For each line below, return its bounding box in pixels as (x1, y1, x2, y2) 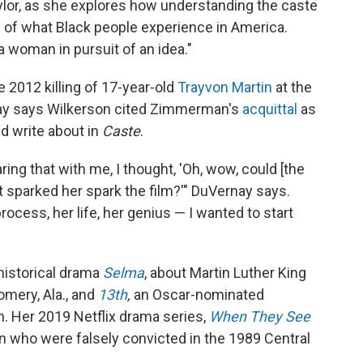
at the (275, 79, 312, 96)
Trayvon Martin (177, 79, 275, 96)
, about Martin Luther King (144, 264, 306, 281)
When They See (209, 308, 310, 325)
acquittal (242, 100, 297, 117)
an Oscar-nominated (134, 286, 264, 303)
